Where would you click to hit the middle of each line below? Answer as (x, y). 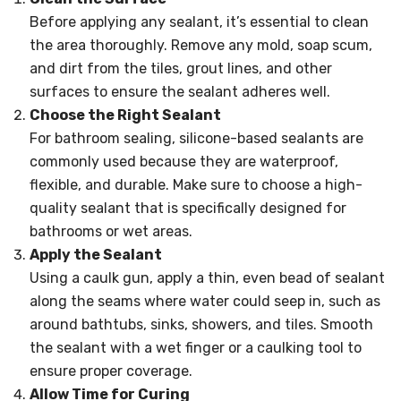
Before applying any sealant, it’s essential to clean (199, 22)
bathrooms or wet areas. (111, 231)
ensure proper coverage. (111, 371)
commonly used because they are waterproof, (184, 162)
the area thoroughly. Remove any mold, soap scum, (201, 45)
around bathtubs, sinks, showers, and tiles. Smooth (201, 324)
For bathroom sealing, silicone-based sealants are (196, 138)
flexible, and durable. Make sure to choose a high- (196, 185)
